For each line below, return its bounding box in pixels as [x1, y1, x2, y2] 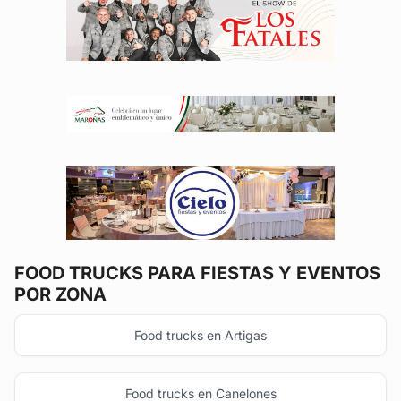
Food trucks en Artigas [134, 327, 267, 343]
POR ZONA [14, 284, 107, 306]
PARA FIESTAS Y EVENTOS [143, 262, 380, 285]
